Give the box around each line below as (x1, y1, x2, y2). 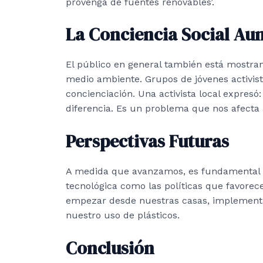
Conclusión (66, 235, 154, 260)
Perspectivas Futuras (66, 129, 229, 153)
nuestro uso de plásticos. (66, 209, 180, 221)
